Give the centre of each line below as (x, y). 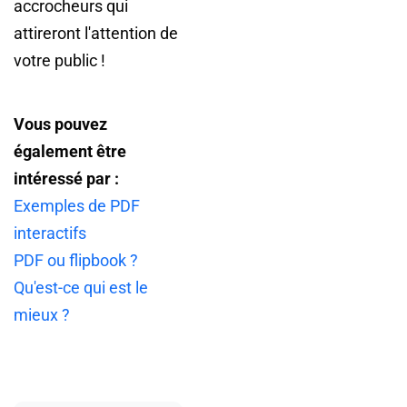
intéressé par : (66, 179)
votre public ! (60, 61)
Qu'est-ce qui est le (81, 288)
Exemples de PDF (77, 206)
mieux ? (42, 315)
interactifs (50, 233)
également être (70, 152)
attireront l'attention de (96, 34)
